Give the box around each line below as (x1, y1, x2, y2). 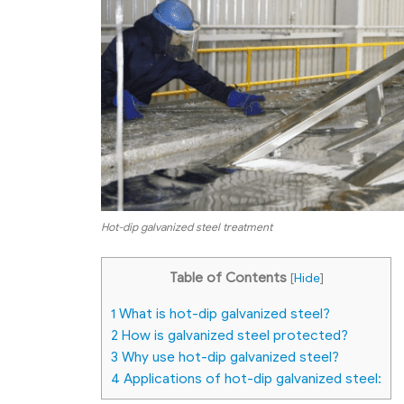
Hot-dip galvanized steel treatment (101, 220, 272, 234)
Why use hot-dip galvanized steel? (118, 348, 339, 366)
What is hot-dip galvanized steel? (115, 305, 330, 323)
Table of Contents (169, 269, 287, 286)
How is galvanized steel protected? (118, 326, 348, 344)
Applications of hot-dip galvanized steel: (120, 370, 381, 388)
